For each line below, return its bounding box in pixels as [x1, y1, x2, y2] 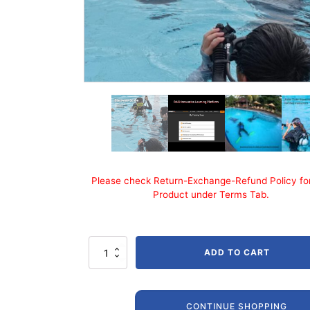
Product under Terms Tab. [152, 189, 269, 201]
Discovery [88, 280, 128, 291]
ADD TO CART [203, 247, 270, 258]
